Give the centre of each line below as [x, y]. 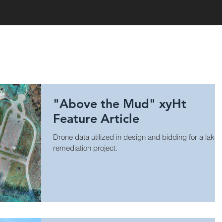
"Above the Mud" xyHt [120, 104]
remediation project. [85, 148]
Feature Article [96, 118]
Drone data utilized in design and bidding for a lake [136, 137]
